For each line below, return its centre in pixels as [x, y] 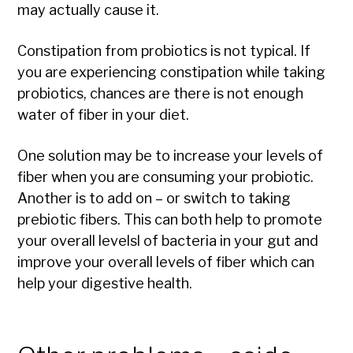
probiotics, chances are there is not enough [161, 94]
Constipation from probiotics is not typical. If [164, 51]
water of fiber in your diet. [104, 115]
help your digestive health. [105, 284]
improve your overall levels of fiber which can [166, 262]
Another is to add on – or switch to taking [154, 199]
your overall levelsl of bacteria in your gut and [168, 241]
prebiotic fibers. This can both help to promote [170, 220]
